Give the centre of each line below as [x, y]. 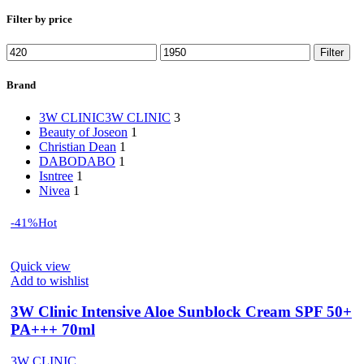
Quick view [41, 266]
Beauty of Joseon [83, 132]
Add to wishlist [50, 280]
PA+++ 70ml [53, 330]
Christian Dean [78, 146]
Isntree [56, 175]
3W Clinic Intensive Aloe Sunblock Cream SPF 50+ [181, 312]
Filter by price [39, 19]
